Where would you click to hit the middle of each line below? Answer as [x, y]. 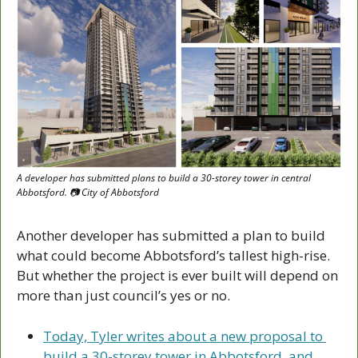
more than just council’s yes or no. [123, 296]
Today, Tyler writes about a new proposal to [183, 336]
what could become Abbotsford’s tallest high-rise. [173, 256]
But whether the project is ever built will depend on [177, 276]
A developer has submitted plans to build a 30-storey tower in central [164, 178]
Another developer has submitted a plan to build [171, 236]
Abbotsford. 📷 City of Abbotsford [88, 193]
